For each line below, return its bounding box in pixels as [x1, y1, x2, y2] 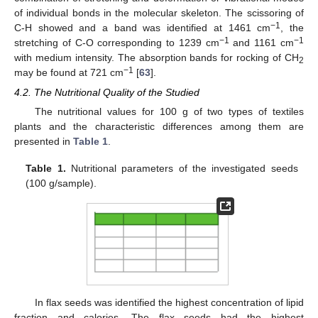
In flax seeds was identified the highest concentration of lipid [34, 296, 304, 308]
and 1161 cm [229, 36, 295, 48]
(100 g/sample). [26, 177, 97, 190]
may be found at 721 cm [14, 66, 124, 78]
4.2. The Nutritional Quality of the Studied [14, 86, 199, 98]
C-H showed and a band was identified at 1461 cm [14, 21, 271, 33]
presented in [14, 136, 73, 147]
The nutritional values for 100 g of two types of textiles [34, 106, 304, 117]
